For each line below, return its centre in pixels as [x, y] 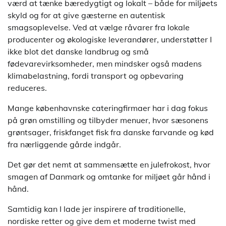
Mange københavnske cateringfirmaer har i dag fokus [108, 108]
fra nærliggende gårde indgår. [64, 145]
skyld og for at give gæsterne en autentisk [86, 15]
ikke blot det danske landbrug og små [78, 52]
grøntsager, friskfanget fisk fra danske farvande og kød [111, 132]
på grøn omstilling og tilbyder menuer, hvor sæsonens [108, 120]
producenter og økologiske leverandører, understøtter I [110, 40]
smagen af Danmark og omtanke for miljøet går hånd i [109, 177]
